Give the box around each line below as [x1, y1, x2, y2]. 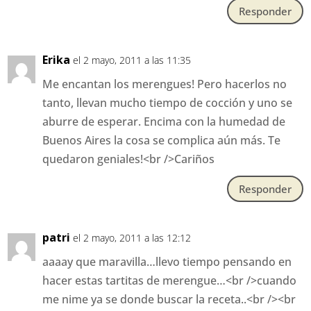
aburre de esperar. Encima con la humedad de [42, 114, 286, 130]
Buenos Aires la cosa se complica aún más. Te [42, 133, 281, 149]
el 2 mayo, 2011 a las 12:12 [73, 231, 192, 245]
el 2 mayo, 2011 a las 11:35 [73, 53, 192, 67]
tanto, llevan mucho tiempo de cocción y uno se [42, 95, 293, 111]
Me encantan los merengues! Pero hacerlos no [42, 76, 287, 92]
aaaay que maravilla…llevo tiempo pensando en [42, 254, 292, 270]
